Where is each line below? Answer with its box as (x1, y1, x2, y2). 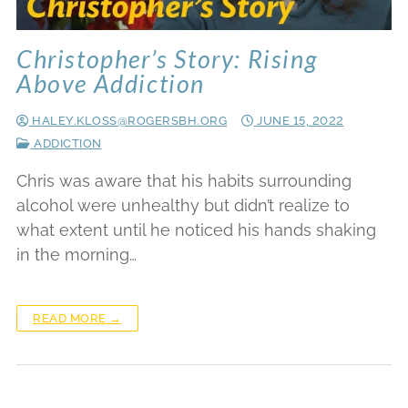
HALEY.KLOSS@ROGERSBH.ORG (28, 114, 227, 128)
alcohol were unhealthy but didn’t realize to (16, 196, 350, 216)
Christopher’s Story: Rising (16, 44, 319, 75)
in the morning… (16, 245, 137, 265)
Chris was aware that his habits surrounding (16, 171, 352, 191)
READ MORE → (33, 311, 122, 325)
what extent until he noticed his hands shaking (16, 220, 376, 240)
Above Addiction (16, 68, 206, 99)
